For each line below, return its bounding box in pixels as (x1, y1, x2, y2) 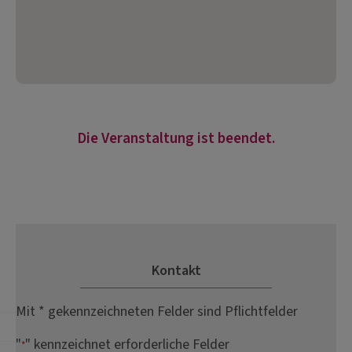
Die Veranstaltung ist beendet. (77, 127, 275, 150)
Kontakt (151, 261, 201, 281)
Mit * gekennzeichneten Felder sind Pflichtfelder (16, 302, 298, 322)
